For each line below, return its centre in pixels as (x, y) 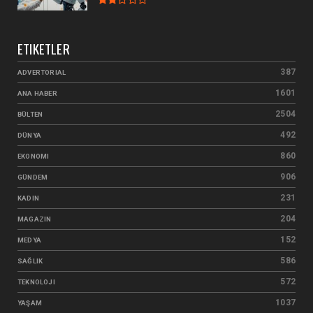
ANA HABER (37, 93)
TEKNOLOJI (36, 282)
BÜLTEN (30, 114)
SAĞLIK (30, 261)
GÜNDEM (33, 177)
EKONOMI (34, 156)
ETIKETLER (44, 48)
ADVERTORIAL (42, 72)
